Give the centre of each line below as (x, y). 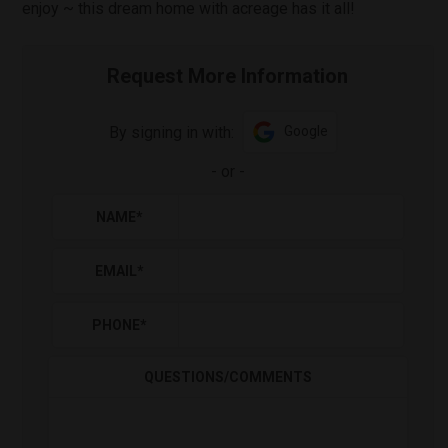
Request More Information (228, 76)
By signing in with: (172, 132)
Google (306, 130)
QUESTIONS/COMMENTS (227, 377)
